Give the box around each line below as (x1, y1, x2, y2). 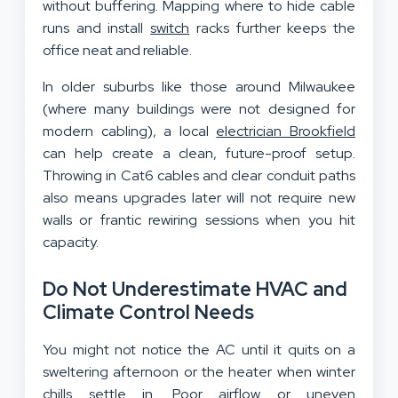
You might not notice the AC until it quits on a (43, 340, 355, 360)
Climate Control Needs (43, 299, 254, 326)
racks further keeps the (189, 19, 356, 38)
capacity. (43, 233, 99, 252)
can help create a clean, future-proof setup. (43, 144, 355, 163)
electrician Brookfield (216, 122, 356, 141)
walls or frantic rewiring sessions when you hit (43, 211, 355, 230)
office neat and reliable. (43, 41, 192, 60)
